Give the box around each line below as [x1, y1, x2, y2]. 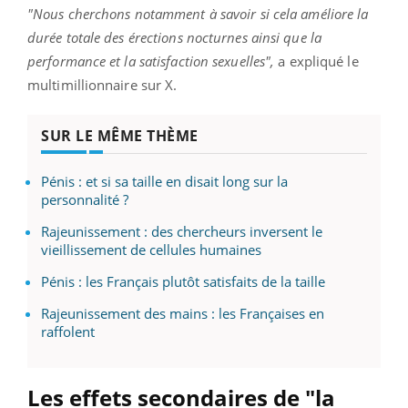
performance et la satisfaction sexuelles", [27, 51, 275, 70]
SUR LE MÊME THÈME [41, 125, 199, 146]
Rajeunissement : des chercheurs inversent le [41, 221, 322, 240]
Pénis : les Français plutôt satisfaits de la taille [41, 271, 325, 291]
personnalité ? [41, 189, 128, 209]
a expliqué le [274, 51, 359, 70]
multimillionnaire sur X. [27, 75, 178, 94]
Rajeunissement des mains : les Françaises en [41, 303, 324, 322]
